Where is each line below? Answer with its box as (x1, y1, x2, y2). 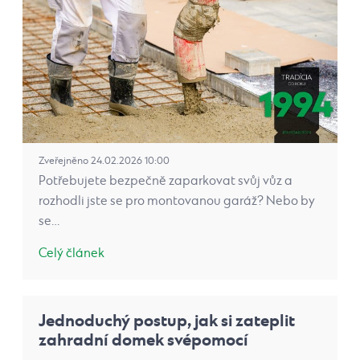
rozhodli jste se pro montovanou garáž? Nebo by (39, 194, 315, 210)
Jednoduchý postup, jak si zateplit (39, 310, 295, 333)
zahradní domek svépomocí (39, 329, 248, 352)
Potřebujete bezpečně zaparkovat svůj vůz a (39, 174, 292, 190)
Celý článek (39, 246, 104, 262)
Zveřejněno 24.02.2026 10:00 (39, 155, 170, 168)
